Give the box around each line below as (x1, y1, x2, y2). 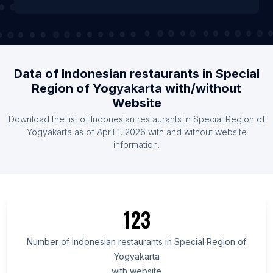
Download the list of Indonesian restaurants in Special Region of (8, 114, 265, 125)
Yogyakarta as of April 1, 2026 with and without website (26, 127, 247, 138)
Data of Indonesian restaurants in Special (13, 66, 260, 82)
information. (113, 140, 160, 151)
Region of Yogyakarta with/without (32, 81, 241, 96)
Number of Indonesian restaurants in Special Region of (27, 236, 246, 247)
